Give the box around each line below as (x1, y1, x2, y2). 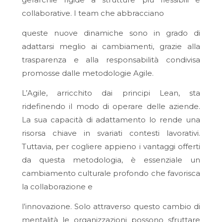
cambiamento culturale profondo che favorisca (21, 168, 201, 178)
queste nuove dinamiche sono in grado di (21, 28, 201, 38)
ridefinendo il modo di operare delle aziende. (21, 101, 201, 111)
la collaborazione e (21, 181, 93, 191)
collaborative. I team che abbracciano (21, 8, 164, 18)
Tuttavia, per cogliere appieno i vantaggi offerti (21, 141, 201, 151)
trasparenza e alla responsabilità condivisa (21, 55, 201, 65)
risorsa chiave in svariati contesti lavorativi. (21, 128, 201, 138)
